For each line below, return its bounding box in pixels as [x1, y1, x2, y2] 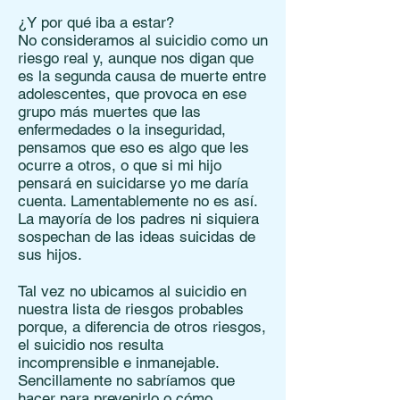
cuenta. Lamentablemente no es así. [18, 192, 257, 210]
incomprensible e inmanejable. [18, 354, 219, 371]
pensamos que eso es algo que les [18, 138, 249, 156]
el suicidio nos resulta [18, 336, 163, 354]
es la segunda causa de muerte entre [18, 67, 266, 85]
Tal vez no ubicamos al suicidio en [18, 282, 246, 300]
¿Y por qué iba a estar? [18, 13, 174, 31]
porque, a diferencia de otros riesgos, [18, 318, 266, 336]
